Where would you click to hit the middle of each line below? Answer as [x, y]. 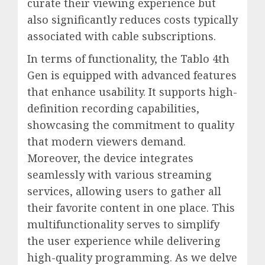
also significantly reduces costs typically [132, 20]
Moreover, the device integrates [110, 158]
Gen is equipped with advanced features [132, 75]
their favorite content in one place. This [131, 208]
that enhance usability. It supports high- [132, 92]
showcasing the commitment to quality [131, 125]
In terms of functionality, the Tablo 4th [128, 59]
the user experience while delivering [124, 241]
